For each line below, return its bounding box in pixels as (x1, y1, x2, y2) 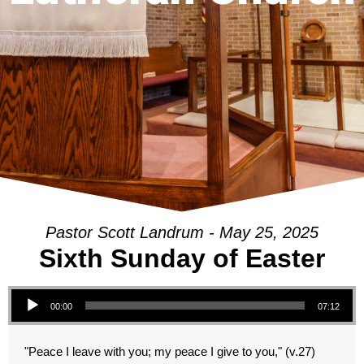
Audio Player (11, 279, 49, 297)
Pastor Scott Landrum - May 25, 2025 (45, 223, 318, 241)
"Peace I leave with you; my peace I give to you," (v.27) (24, 344, 315, 358)
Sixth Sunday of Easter (39, 243, 325, 273)
